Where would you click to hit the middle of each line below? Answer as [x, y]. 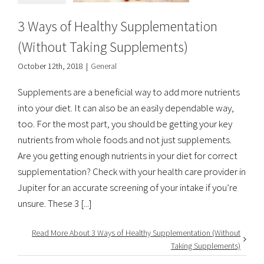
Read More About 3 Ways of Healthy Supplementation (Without [136, 232]
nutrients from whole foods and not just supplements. [125, 139]
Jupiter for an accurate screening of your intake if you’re [128, 187]
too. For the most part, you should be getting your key [125, 123]
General [104, 66]
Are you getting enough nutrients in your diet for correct [128, 155]
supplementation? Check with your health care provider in [132, 171]
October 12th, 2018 [50, 66]
